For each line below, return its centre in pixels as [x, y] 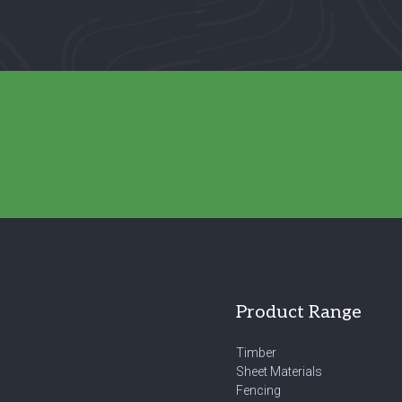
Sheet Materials [279, 371]
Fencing [258, 390]
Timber [256, 353]
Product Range [299, 312]
